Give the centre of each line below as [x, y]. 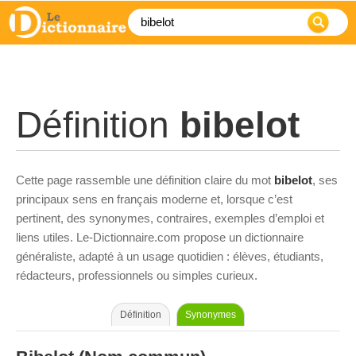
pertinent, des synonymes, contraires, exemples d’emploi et [170, 218]
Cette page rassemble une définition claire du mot [145, 180]
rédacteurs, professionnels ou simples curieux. [137, 275]
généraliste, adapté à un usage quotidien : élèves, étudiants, [170, 256]
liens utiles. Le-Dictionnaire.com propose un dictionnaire [160, 237]
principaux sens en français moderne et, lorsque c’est [154, 199]
